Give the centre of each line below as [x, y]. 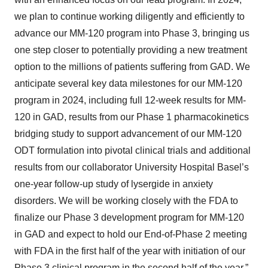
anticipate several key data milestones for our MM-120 [128, 83]
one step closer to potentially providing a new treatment [131, 50]
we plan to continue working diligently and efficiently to [130, 16]
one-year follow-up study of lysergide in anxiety [114, 184]
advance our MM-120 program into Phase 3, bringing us [132, 33]
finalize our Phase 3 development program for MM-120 [129, 217]
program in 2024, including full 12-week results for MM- [130, 100]
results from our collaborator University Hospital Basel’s [132, 167]
